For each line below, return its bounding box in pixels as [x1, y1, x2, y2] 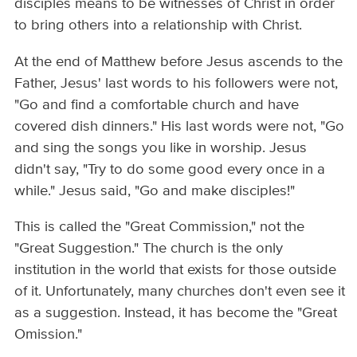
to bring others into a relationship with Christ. [14, 18, 307, 33]
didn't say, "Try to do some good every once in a [14, 162, 326, 177]
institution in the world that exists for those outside [14, 263, 337, 277]
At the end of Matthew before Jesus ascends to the [14, 54, 343, 69]
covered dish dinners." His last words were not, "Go [14, 119, 345, 134]
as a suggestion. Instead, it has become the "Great [14, 306, 338, 320]
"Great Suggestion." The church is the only [14, 241, 284, 256]
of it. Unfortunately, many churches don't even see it [14, 284, 346, 299]
